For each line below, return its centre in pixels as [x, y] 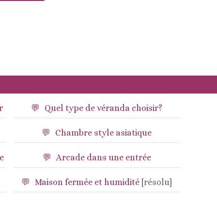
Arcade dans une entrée [103, 157]
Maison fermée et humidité [88, 182]
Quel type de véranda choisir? [104, 108]
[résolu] [157, 182]
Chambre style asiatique [104, 133]
